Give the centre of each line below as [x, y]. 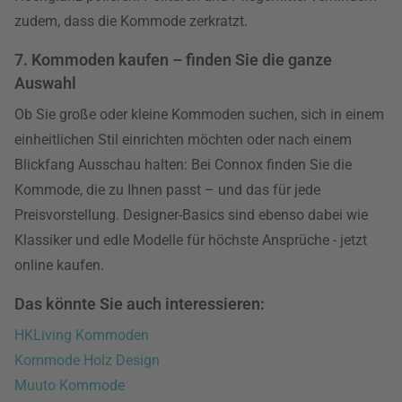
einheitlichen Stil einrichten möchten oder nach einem [183, 140]
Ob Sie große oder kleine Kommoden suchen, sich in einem [199, 114]
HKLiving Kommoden [82, 335]
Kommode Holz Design [87, 360]
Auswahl [45, 83]
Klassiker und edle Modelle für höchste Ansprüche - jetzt [191, 240]
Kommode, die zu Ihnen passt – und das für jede [167, 190]
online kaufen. [59, 265]
